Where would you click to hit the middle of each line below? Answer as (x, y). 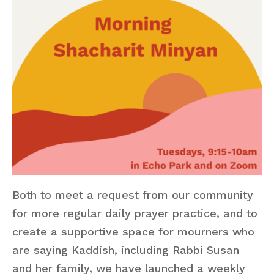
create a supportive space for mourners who (133, 231)
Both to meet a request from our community (133, 195)
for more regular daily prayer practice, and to (135, 213)
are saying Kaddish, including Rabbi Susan (126, 250)
